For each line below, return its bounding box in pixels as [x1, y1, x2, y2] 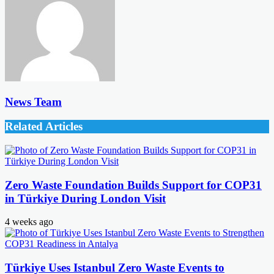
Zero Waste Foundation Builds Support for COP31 [5, 178, 262, 191]
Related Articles [5, 120, 83, 133]
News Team [5, 95, 62, 108]
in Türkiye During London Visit [5, 191, 166, 205]
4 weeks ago [5, 217, 53, 228]
